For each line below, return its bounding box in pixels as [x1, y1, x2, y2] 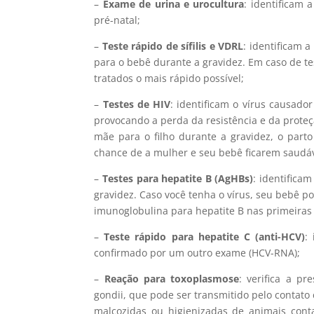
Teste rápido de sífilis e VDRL [102, 39, 244, 53]
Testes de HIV [102, 97, 171, 111]
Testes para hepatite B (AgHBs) [99, 171, 254, 185]
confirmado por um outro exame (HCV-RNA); [94, 245, 301, 259]
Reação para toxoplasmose [104, 271, 240, 285]
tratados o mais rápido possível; [94, 71, 245, 85]
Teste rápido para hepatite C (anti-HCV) [104, 229, 305, 243]
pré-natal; [94, 13, 141, 27]
